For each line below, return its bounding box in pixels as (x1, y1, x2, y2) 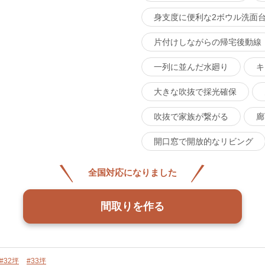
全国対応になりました (88, 167, 177, 177)
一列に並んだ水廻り (154, 62, 228, 72)
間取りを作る (101, 200, 164, 212)
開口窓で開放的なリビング (154, 137, 253, 146)
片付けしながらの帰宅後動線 (154, 37, 261, 47)
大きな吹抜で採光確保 (154, 87, 237, 96)
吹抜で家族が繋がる (154, 112, 228, 121)
